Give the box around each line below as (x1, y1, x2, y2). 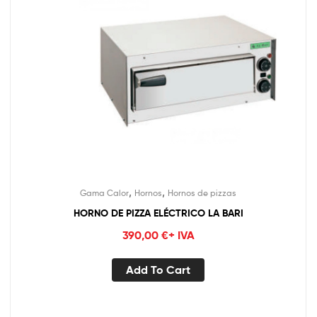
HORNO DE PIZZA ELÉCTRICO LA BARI (73, 207, 243, 219)
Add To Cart (126, 263, 190, 277)
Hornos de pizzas (168, 188, 236, 198)
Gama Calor (80, 188, 129, 198)
